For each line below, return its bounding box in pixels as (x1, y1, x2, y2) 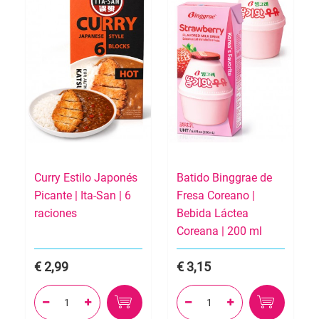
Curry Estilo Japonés (34, 171, 137, 185)
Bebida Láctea (177, 206, 249, 221)
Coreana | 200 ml (177, 224, 262, 239)
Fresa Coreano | (177, 189, 255, 203)
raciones (34, 206, 77, 221)
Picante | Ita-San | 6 (34, 189, 131, 203)
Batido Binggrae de (177, 171, 272, 185)
